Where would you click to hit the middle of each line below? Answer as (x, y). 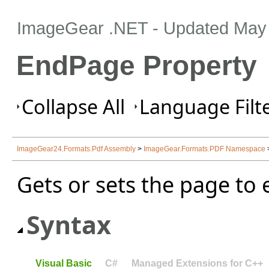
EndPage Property (136, 66)
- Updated (191, 28)
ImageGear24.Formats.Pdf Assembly (76, 149)
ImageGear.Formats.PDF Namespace (204, 149)
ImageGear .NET (82, 28)
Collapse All (73, 107)
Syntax (69, 224)
